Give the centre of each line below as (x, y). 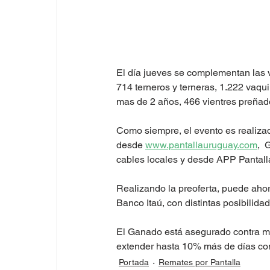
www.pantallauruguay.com (201, 145)
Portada (134, 262)
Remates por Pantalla (199, 262)
